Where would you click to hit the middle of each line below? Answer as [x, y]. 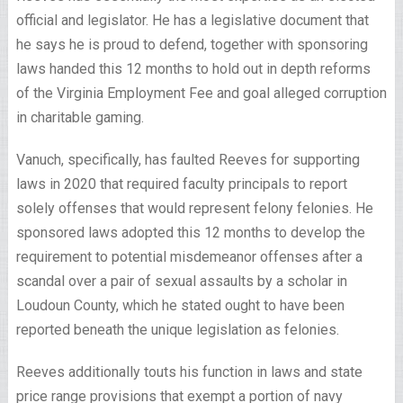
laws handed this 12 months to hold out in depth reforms [193, 69]
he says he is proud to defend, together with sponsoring [192, 45]
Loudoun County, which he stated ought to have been [180, 305]
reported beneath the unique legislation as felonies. [177, 330]
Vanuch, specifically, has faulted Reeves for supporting [188, 160]
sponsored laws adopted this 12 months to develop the [190, 233]
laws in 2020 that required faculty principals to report [181, 184]
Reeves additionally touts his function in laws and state [189, 372]
